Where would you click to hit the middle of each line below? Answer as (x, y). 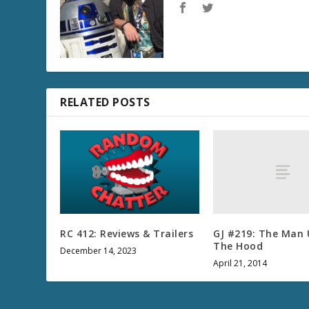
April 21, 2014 (240, 263)
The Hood (238, 246)
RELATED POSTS (105, 102)
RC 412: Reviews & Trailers (127, 233)
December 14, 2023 (99, 250)
